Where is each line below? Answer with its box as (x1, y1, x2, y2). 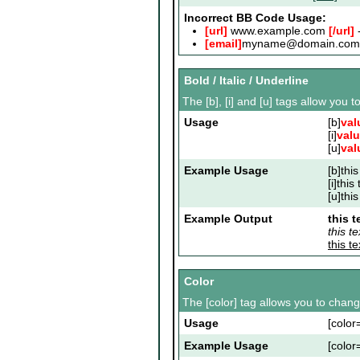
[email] (205, 37, 242, 51)
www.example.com (227, 24, 329, 38)
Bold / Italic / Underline (184, 74, 309, 88)
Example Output (184, 212, 272, 226)
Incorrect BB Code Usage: (184, 11, 326, 25)
